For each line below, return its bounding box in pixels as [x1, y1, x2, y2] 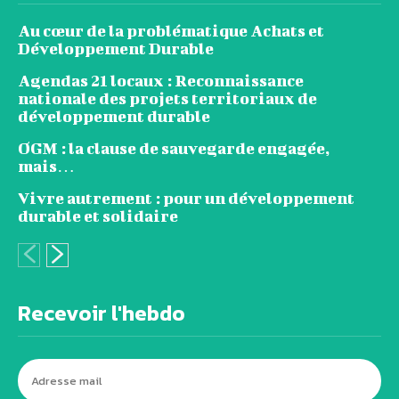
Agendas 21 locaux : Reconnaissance [18, 70, 304, 90]
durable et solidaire [18, 206, 178, 225]
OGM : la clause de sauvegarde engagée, [18, 138, 330, 158]
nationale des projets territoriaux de [18, 88, 317, 108]
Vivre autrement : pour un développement [18, 188, 354, 208]
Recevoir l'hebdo [18, 297, 185, 329]
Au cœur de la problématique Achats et [18, 20, 324, 40]
